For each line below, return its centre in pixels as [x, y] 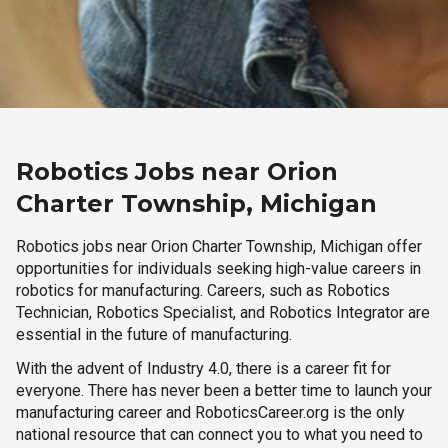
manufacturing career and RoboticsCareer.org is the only [210, 412]
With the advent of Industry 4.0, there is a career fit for [203, 368]
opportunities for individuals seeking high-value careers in [218, 268]
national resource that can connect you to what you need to [219, 434]
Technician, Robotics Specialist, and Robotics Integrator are [223, 312]
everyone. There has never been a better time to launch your [224, 390]
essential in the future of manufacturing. [154, 334]
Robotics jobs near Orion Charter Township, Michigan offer [219, 246]
